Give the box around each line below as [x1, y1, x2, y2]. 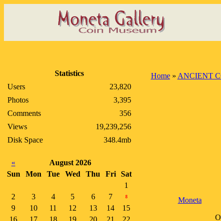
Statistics [55, 69, 84, 77]
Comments [7, 109, 41, 117]
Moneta [178, 196, 202, 204]
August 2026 [49, 158, 91, 167]
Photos [7, 96, 29, 104]
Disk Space [7, 136, 43, 144]
